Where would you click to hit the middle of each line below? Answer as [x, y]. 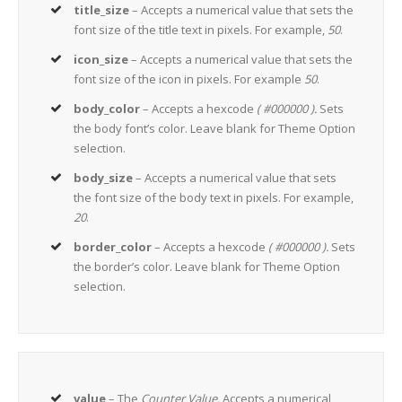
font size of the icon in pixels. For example [189, 79]
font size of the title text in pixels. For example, [201, 30]
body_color [107, 109]
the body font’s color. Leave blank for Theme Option [215, 129]
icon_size [101, 60]
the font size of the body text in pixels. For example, [214, 198]
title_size [102, 10]
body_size [104, 178]
